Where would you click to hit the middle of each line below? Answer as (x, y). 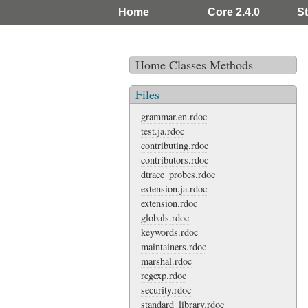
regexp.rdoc (163, 275)
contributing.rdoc (174, 145)
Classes (187, 64)
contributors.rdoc (174, 159)
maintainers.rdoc (173, 246)
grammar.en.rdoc (174, 116)
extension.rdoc (169, 203)
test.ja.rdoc (162, 131)
